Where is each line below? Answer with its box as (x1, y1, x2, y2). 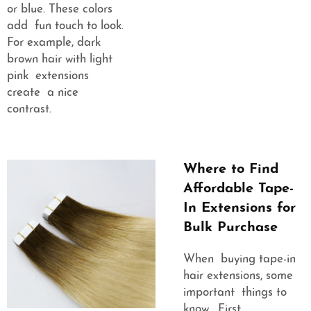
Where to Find (183, 162, 278, 177)
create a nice (7, 87, 82, 99)
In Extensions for (183, 201, 296, 216)
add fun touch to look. (7, 20, 124, 33)
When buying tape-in (183, 253, 299, 266)
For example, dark (7, 37, 104, 49)
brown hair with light (7, 53, 112, 66)
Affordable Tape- (183, 182, 294, 196)
